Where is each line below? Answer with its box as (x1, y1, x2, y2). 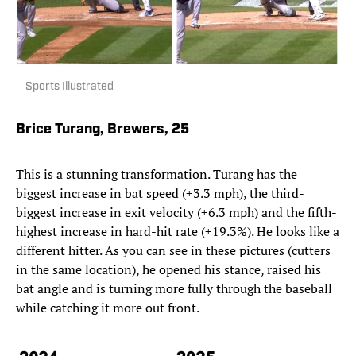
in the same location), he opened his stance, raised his (16, 260, 321, 278)
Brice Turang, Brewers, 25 (16, 122, 189, 137)
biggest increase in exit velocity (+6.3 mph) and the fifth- (16, 203, 337, 221)
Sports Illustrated (25, 80, 114, 93)
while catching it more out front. (16, 298, 199, 316)
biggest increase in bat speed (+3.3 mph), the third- (16, 184, 304, 202)
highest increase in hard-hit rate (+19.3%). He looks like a (16, 222, 339, 240)
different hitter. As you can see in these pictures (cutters (16, 241, 331, 259)
